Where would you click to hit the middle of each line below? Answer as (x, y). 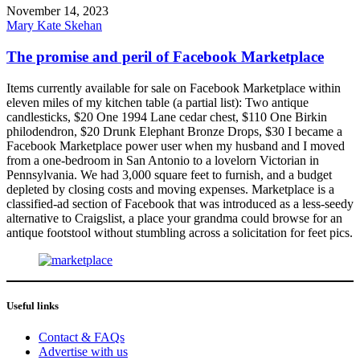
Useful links (33, 306)
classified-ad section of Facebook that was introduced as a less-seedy (180, 203)
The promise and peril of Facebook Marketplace (165, 57)
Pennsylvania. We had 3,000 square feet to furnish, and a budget (169, 174)
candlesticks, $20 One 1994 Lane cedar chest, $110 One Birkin (167, 117)
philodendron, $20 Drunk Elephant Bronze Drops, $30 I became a (174, 131)
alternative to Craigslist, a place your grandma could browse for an (174, 218)
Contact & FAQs (82, 337)
